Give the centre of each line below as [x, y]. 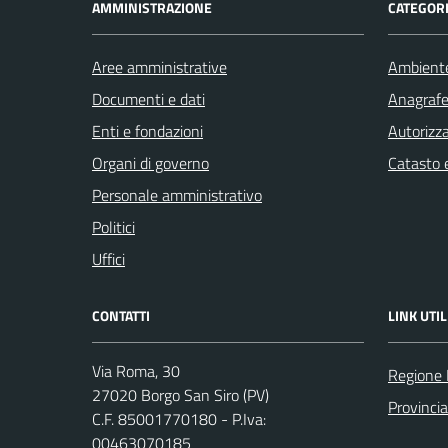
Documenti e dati [148, 99]
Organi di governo [150, 163]
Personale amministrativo [177, 195]
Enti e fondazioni [147, 131]
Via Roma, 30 [136, 371]
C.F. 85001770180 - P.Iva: [179, 419]
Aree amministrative [159, 67]
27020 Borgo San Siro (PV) [180, 395]
